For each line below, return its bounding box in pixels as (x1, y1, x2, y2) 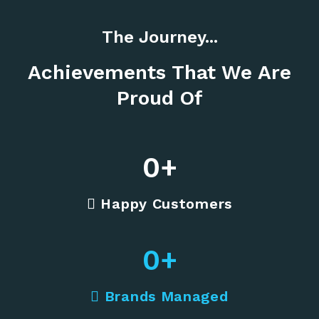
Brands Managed (100, 288, 229, 305)
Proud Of (116, 86, 203, 110)
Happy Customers (95, 195, 232, 213)
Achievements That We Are (28, 61, 291, 85)
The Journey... (101, 27, 218, 48)
